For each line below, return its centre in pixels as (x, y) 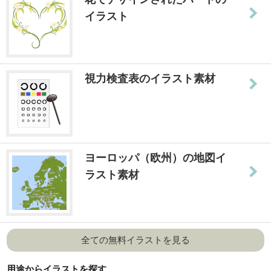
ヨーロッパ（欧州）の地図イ (155, 158)
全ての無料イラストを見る (135, 240)
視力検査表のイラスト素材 (150, 78)
